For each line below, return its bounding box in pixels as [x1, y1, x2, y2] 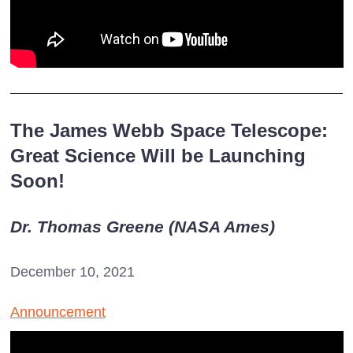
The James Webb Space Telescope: [9, 120, 328, 142]
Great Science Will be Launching [9, 145, 306, 167]
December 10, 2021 [9, 264, 135, 281]
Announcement [9, 304, 106, 321]
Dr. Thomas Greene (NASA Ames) [9, 217, 275, 236]
